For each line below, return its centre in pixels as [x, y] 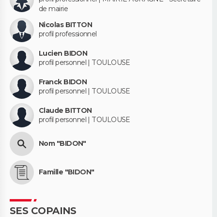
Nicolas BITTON [66, 25]
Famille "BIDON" [67, 172]
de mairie [53, 9]
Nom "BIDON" [62, 144]
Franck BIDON [63, 82]
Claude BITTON [65, 110]
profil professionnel [68, 34]
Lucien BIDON [63, 54]
